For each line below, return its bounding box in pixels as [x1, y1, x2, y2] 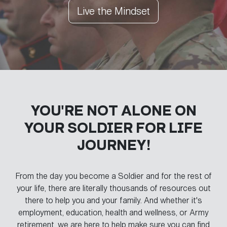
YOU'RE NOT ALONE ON [30, 102, 197, 120]
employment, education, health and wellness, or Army [18, 208, 209, 217]
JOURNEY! [77, 136, 150, 154]
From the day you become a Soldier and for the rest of [15, 171, 212, 181]
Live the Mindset [77, 5, 150, 17]
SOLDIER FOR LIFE [67, 119, 203, 137]
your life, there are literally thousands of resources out [16, 183, 211, 193]
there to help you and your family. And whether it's [25, 196, 202, 205]
